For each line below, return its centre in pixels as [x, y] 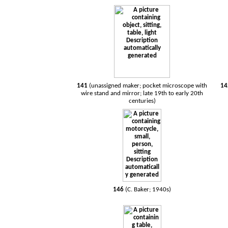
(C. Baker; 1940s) [148, 190]
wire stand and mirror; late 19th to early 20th [142, 93]
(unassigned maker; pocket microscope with [148, 86]
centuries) [142, 101]
